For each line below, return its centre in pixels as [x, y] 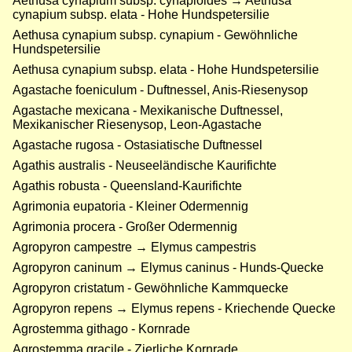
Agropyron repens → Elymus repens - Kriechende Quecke [174, 309]
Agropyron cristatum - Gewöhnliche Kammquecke [150, 288]
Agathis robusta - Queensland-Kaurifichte [127, 186]
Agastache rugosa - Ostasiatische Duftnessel [137, 145]
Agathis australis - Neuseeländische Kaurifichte [145, 166]
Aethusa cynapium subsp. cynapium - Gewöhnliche [155, 35]
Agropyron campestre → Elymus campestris [134, 247]
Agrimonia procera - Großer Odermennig [125, 227]
